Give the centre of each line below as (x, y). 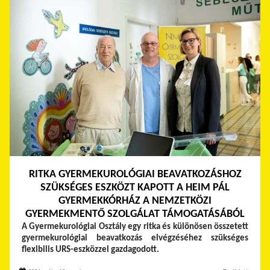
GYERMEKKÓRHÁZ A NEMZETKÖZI (135, 201)
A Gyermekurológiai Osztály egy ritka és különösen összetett (135, 227)
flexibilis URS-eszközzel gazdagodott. (91, 250)
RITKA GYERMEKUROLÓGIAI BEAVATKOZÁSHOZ (135, 175)
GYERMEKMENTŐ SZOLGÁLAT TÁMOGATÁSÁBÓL (135, 215)
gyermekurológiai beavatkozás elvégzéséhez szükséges (135, 239)
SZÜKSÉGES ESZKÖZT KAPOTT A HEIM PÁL (135, 188)
